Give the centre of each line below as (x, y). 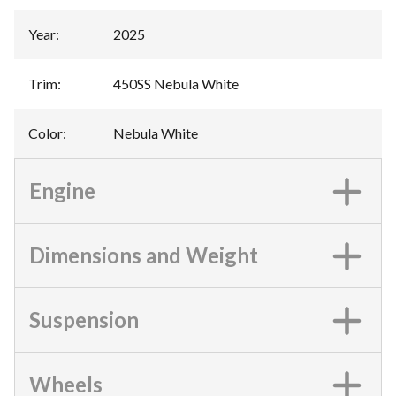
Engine (62, 190)
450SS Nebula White (176, 84)
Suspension (84, 320)
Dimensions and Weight (144, 255)
